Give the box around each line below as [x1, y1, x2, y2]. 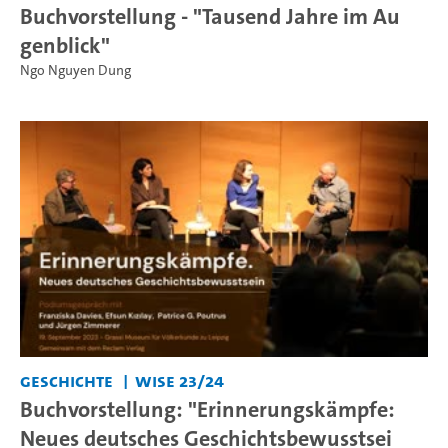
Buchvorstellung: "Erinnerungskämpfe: [20, 394, 395, 425]
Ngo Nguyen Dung [20, 60, 131, 80]
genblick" [20, 29, 110, 60]
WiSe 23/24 [134, 368, 224, 394]
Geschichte [20, 368, 113, 394]
